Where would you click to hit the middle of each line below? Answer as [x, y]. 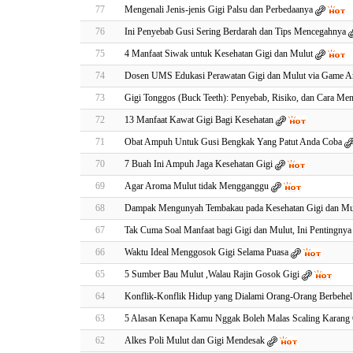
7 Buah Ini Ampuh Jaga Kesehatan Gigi [199, 164]
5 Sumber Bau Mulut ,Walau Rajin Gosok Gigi [212, 274]
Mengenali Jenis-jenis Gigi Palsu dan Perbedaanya [219, 9]
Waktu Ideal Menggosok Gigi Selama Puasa [206, 252]
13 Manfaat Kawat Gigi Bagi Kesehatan [199, 120]
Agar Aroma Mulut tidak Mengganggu [197, 186]
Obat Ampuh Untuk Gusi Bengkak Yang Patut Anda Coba [233, 142]
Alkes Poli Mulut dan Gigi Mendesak [195, 340]
